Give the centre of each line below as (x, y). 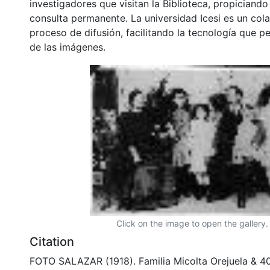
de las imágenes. (67, 47)
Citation (52, 241)
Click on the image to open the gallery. (192, 223)
